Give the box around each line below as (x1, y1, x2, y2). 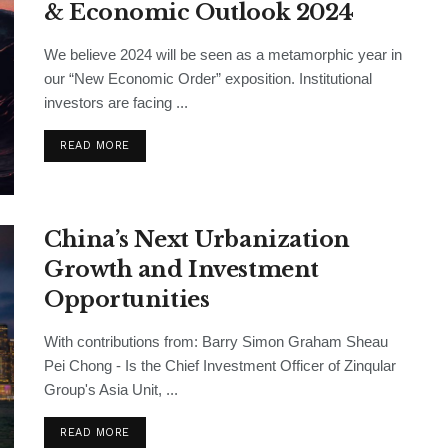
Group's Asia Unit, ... (44, 381, 178, 399)
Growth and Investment (44, 256, 319, 284)
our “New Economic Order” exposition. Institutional (44, 69, 372, 87)
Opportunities (44, 286, 210, 314)
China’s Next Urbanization (44, 226, 350, 254)
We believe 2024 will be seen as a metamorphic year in (44, 45, 402, 63)
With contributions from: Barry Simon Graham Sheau (44, 333, 388, 351)
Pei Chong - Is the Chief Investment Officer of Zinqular (44, 357, 396, 375)
